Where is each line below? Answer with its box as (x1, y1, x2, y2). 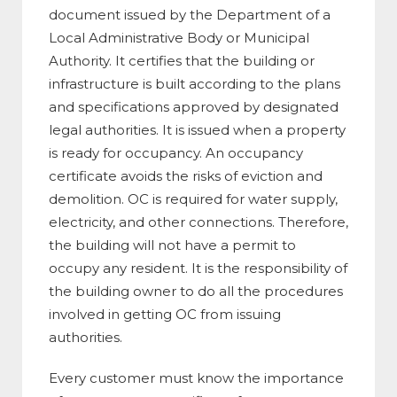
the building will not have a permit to (49, 237, 296, 254)
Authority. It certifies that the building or (49, 52, 315, 70)
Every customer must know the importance (49, 370, 344, 387)
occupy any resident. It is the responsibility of (49, 260, 347, 277)
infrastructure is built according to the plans (49, 75, 340, 93)
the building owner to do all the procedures (49, 283, 343, 300)
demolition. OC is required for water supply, (49, 191, 338, 208)
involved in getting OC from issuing (49, 306, 281, 323)
